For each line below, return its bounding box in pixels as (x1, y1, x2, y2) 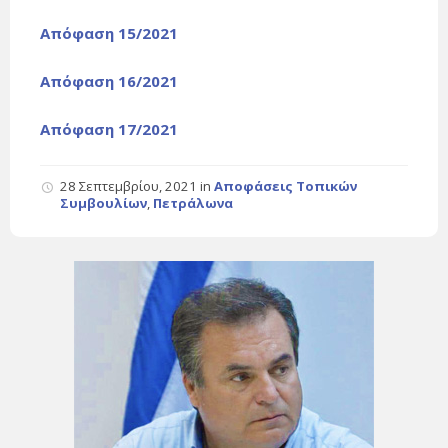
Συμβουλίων (60, 194, 147, 213)
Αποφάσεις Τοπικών (214, 177, 357, 196)
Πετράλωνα (153, 194, 233, 213)
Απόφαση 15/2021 (40, 23, 178, 44)
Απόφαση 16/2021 (40, 71, 178, 92)
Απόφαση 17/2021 (40, 119, 178, 140)
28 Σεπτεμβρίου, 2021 (60, 177, 200, 196)
